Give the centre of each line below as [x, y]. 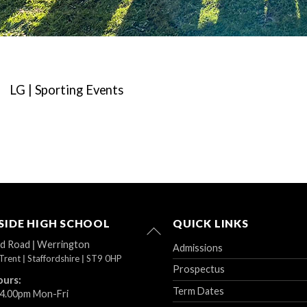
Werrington [63, 245]
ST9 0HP [104, 259]
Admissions [198, 248]
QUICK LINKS [211, 223]
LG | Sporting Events [67, 90]
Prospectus [199, 269]
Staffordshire [54, 259]
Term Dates [199, 291]
